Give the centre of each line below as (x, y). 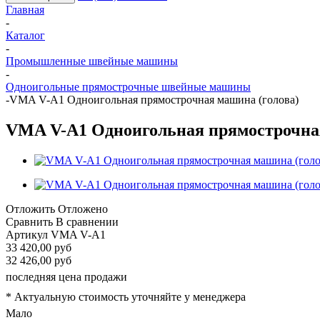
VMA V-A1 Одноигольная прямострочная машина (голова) (154, 100)
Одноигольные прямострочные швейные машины (128, 87)
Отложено (83, 209)
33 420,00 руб (39, 247)
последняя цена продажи (66, 276)
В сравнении (87, 221)
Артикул (27, 234)
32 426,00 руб (39, 260)
